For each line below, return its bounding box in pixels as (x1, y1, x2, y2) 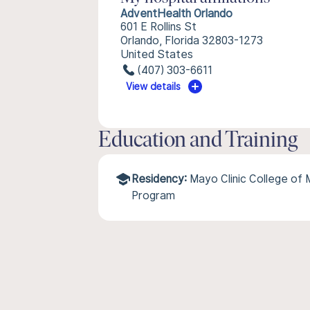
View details (126, 81, 181, 92)
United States (120, 48, 193, 61)
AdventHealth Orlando (120, 7, 232, 20)
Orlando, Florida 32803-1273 (120, 34, 263, 47)
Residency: (131, 172, 187, 185)
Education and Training (98, 130, 298, 152)
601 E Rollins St (120, 20, 197, 33)
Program (131, 189, 175, 202)
